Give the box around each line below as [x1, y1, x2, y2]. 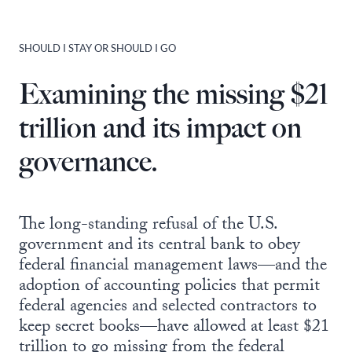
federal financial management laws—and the [19, 251, 327, 281]
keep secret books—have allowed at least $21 [19, 313, 329, 343]
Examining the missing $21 [19, 76, 328, 111]
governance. [19, 144, 158, 178]
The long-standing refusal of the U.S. [19, 211, 277, 240]
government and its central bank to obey [19, 231, 300, 261]
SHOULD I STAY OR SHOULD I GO [19, 41, 176, 54]
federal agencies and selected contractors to [19, 292, 317, 322]
